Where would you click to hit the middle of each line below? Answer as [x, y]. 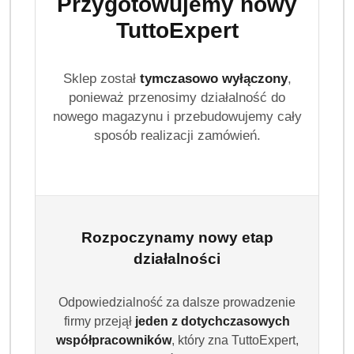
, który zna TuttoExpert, [235, 340]
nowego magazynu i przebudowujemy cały [177, 117]
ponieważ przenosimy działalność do [177, 98]
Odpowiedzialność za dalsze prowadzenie [177, 302]
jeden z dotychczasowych [213, 321]
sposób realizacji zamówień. [177, 136]
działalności [177, 259]
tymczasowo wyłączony [213, 79]
